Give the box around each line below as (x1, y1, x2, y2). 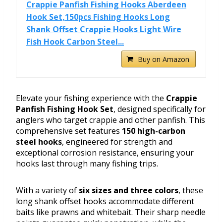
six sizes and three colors (79, 185, 178, 196)
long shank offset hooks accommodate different (16, 196, 194, 207)
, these (178, 185, 203, 196)
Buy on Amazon (138, 55, 189, 64)
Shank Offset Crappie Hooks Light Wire (26, 24, 181, 35)
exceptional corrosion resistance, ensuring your (16, 147, 194, 159)
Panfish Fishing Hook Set (16, 104, 113, 115)
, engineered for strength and (62, 136, 172, 148)
